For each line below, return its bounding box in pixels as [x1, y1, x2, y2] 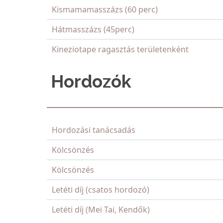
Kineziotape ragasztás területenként [52, 44, 189, 55]
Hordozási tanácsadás [52, 124, 135, 136]
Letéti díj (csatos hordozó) [52, 184, 149, 196]
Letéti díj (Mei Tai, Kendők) [52, 204, 150, 216]
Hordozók [47, 71, 131, 92]
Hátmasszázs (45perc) [52, 24, 134, 35]
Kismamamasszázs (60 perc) [52, 4, 158, 15]
